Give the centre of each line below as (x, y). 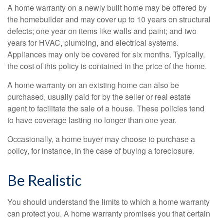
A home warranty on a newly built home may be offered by (107, 8)
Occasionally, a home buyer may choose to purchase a (101, 139)
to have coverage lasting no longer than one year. (92, 120)
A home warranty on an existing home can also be (93, 85)
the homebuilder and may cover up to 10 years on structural (109, 19)
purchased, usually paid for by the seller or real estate (99, 97)
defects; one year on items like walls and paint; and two (102, 31)
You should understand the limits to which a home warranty (109, 202)
